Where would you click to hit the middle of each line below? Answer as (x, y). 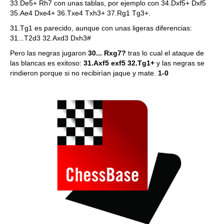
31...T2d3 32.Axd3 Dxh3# (50, 38)
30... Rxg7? (107, 53)
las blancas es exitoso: (47, 63)
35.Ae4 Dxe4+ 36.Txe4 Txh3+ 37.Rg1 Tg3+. (80, 13)
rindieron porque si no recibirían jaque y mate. (84, 73)
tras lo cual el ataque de (165, 53)
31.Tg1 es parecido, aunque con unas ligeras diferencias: (101, 28)
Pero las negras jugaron (49, 53)
